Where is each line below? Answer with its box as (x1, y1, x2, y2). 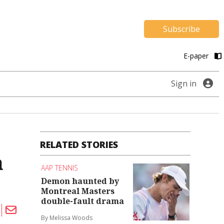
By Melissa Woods (41, 213, 93, 222)
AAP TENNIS (41, 163, 78, 173)
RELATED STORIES (40, 138, 118, 151)
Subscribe (163, 23, 200, 35)
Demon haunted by (41, 175, 119, 186)
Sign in (171, 78, 196, 89)
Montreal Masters (41, 185, 115, 196)
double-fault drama (41, 195, 124, 206)
